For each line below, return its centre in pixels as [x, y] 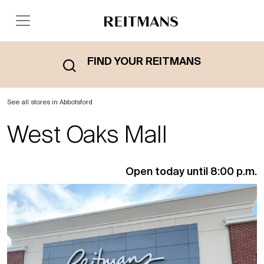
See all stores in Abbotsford [50, 102]
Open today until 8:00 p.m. [191, 171]
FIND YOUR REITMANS [144, 61]
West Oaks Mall [87, 135]
